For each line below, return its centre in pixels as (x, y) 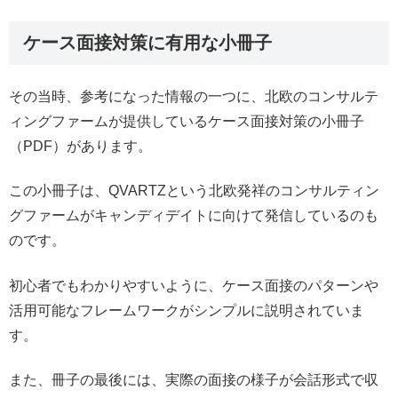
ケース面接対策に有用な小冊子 (147, 42)
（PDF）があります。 (80, 146)
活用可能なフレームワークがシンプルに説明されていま (187, 310)
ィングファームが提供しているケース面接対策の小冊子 (187, 121)
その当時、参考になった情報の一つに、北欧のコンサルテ (194, 96)
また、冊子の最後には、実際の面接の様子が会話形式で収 (194, 380)
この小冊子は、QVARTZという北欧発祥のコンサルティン (194, 191)
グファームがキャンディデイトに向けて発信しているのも (194, 216)
